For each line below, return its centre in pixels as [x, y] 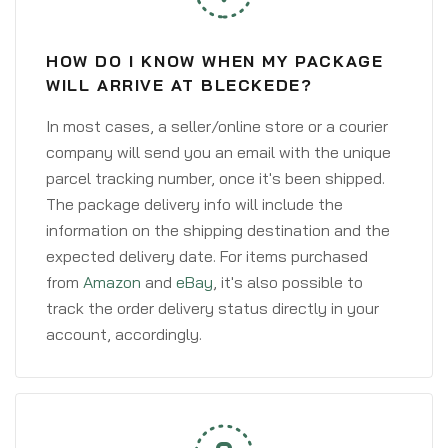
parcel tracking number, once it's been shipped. [215, 178]
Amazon [112, 282]
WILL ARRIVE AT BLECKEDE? [179, 85]
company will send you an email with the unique [218, 152]
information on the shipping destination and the [218, 230]
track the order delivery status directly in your [212, 308]
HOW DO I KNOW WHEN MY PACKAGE [215, 61]
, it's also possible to [288, 282]
